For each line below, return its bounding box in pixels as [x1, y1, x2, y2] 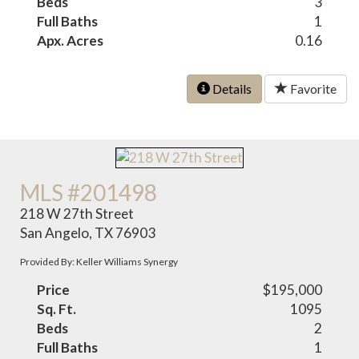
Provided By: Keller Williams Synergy [20, 256, 179, 268]
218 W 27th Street [20, 205, 135, 223]
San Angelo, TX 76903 [20, 224, 156, 242]
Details [210, 80, 252, 96]
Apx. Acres [37, 31, 104, 49]
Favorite [288, 80, 337, 96]
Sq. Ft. [37, 301, 77, 318]
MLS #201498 [20, 179, 158, 207]
